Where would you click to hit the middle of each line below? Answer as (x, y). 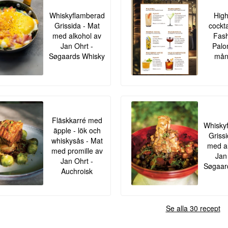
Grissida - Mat (77, 26)
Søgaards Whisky (77, 56)
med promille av (77, 151)
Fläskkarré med (77, 120)
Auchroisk (77, 171)
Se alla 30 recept (193, 208)
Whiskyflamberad (77, 16)
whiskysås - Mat (77, 141)
